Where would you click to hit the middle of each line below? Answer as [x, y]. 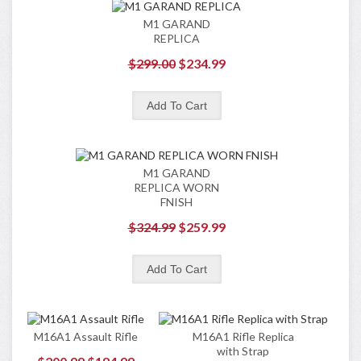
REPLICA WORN [176, 187]
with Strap [243, 351]
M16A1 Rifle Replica [243, 336]
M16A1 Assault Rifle [86, 336]
